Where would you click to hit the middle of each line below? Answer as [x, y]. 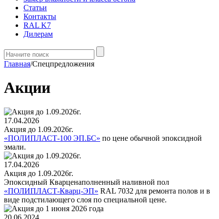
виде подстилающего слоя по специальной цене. [85, 199]
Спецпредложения [63, 64]
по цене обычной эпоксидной [151, 138]
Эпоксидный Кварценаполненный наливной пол [87, 182]
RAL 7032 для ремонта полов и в [154, 191]
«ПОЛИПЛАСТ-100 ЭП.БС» [52, 138]
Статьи [35, 8]
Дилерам [38, 34]
